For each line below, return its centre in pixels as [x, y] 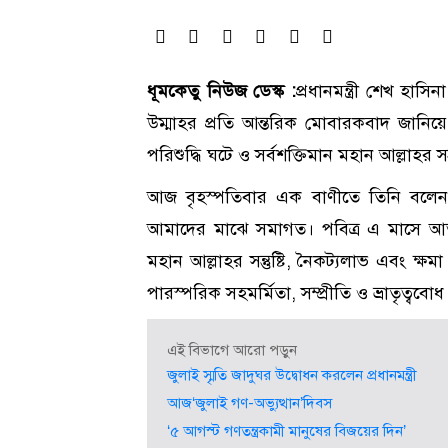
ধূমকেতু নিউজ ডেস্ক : [222, 91]
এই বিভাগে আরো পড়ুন [232, 350]
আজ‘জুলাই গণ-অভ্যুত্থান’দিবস [249, 403]
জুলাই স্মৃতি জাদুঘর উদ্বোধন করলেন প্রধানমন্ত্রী [292, 375]
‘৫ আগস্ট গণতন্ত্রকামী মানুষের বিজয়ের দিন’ [286, 431]
